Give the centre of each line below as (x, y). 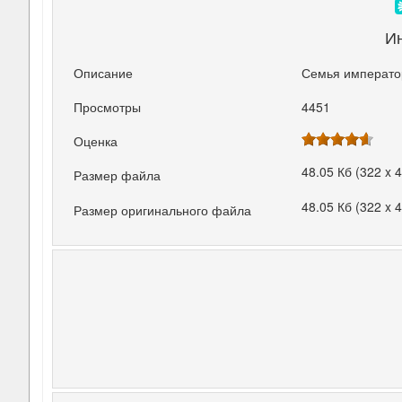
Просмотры (108, 107)
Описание (104, 72)
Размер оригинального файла (163, 210)
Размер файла (118, 175)
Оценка (96, 141)
